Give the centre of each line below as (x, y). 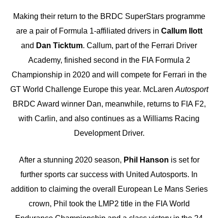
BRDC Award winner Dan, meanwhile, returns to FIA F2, (109, 104)
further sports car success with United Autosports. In (109, 175)
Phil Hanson (146, 160)
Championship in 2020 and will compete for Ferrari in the (109, 74)
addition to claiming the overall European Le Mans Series (109, 189)
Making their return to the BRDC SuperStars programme (109, 16)
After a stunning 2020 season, (71, 160)
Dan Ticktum (59, 45)
